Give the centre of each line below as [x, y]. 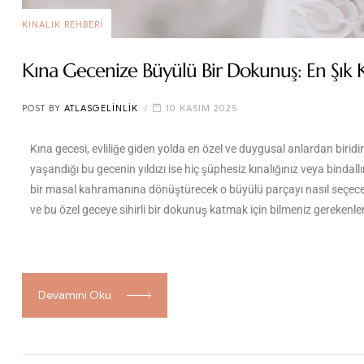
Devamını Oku [75, 295]
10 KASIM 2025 [202, 108]
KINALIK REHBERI [63, 24]
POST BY [43, 108]
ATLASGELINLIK [101, 108]
